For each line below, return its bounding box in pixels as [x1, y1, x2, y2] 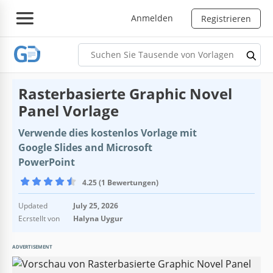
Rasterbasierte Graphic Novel [18, 83, 232, 104]
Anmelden [131, 12, 173, 24]
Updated [18, 200, 48, 211]
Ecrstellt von [18, 213, 60, 224]
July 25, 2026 [73, 200, 118, 211]
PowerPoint [18, 155, 75, 169]
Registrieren [201, 12, 251, 24]
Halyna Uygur [73, 213, 122, 224]
